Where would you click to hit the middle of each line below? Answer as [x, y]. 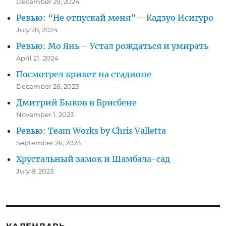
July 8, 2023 [35, 171]
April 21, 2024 [38, 58]
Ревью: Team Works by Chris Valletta [91, 130]
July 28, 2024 [37, 30]
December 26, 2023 [48, 86]
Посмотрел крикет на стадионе [84, 74]
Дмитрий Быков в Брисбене [77, 102]
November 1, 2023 [45, 114]
